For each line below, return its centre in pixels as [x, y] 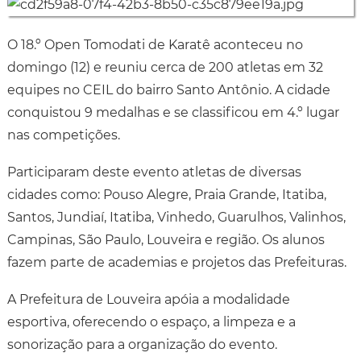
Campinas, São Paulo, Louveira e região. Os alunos [166, 239]
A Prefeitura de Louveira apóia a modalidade [148, 299]
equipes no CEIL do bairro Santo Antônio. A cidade [168, 89]
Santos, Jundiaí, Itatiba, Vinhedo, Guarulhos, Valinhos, [176, 217]
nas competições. [63, 135]
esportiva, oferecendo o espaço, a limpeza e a [151, 322]
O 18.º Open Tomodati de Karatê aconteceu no [155, 44]
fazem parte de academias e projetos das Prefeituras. [176, 262]
